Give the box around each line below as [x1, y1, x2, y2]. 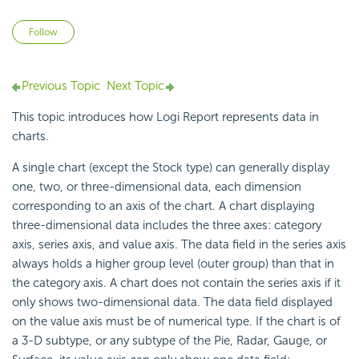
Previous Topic [22, 79, 100, 94]
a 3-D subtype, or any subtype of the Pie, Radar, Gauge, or [12, 333, 327, 349]
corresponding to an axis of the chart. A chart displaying [12, 199, 315, 214]
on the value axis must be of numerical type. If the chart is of [12, 314, 341, 329]
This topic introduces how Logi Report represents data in [12, 110, 319, 125]
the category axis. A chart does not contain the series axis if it [12, 276, 341, 291]
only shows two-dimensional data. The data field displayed [12, 295, 333, 310]
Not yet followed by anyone [75, 22, 224, 37]
